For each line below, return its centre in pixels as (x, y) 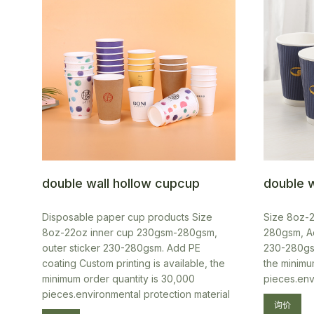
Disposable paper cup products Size (127, 217)
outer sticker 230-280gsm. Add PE (121, 248)
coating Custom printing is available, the (134, 263)
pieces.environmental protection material (136, 294)
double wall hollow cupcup (121, 183)
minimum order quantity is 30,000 (118, 279)
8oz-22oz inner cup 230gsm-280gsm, (130, 232)
